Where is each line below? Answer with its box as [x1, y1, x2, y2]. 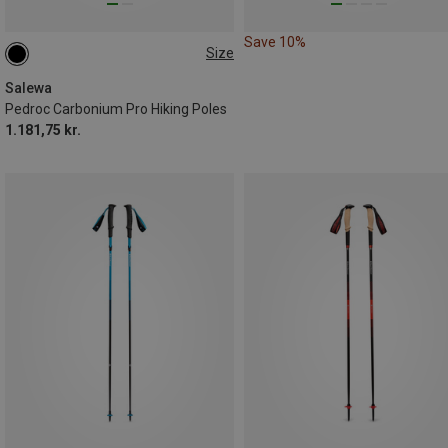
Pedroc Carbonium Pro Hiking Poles [5, 100, 227, 117]
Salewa [5, 79, 52, 96]
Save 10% [244, 33, 306, 50]
